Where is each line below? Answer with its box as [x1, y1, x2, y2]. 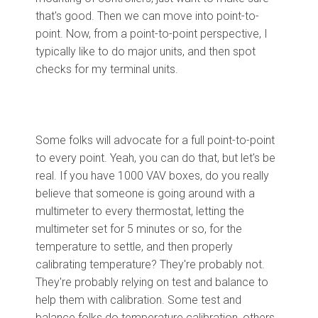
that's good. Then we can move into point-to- [35, 9, 259, 23]
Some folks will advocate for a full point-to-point [35, 133, 275, 147]
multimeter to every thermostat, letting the [35, 204, 244, 218]
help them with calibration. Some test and [35, 292, 241, 307]
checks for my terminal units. [35, 62, 181, 76]
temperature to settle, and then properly [35, 239, 233, 253]
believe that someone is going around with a [35, 186, 255, 200]
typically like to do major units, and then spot [35, 44, 256, 58]
